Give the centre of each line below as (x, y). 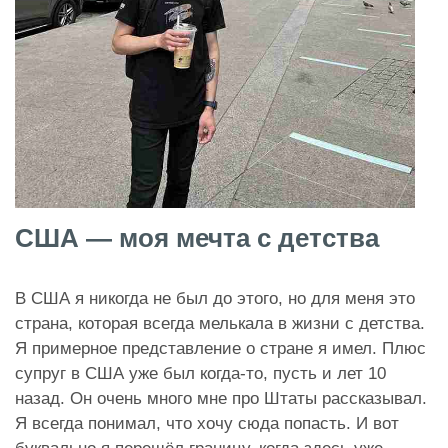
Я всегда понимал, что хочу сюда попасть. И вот (207, 424)
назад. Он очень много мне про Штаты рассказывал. (221, 399)
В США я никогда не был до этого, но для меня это (215, 299)
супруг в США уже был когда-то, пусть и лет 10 (200, 374)
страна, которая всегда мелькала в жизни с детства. (220, 324)
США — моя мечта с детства (197, 238)
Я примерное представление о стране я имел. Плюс (220, 349)
